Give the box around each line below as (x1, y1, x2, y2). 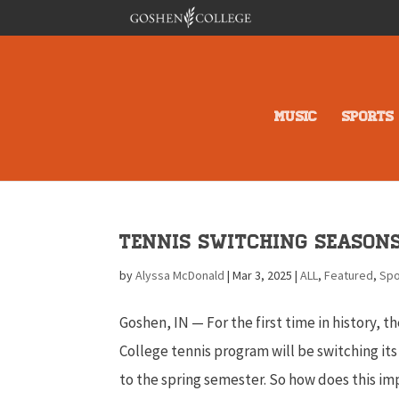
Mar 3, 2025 (232, 266, 293, 283)
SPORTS (342, 107, 395, 126)
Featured (324, 266, 374, 283)
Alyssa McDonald (135, 266, 225, 283)
